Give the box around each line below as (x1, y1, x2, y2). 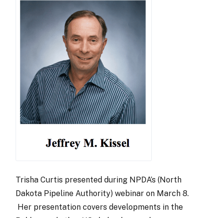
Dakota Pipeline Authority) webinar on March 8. (16, 189, 189, 199)
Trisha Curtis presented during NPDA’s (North (16, 175, 182, 185)
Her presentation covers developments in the (16, 202, 183, 212)
